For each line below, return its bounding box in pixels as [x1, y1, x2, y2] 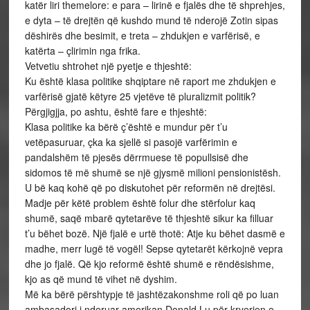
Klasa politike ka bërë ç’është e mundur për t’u [24, 120, 228, 134]
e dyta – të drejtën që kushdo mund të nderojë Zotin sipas [24, 13, 278, 27]
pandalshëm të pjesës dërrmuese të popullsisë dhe [24, 150, 248, 164]
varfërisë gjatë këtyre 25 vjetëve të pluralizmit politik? [24, 89, 256, 103]
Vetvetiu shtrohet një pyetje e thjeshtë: [24, 59, 192, 73]
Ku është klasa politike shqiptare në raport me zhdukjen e [24, 74, 276, 88]
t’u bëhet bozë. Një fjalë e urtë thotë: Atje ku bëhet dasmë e [24, 226, 285, 240]
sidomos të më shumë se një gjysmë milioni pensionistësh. [24, 165, 281, 179]
